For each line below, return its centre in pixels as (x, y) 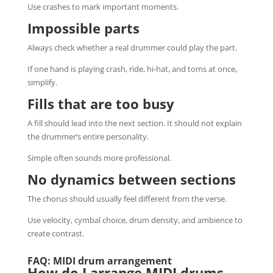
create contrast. (55, 233)
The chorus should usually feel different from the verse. (127, 198)
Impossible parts (83, 28)
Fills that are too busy (101, 103)
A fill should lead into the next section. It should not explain (134, 123)
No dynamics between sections (131, 179)
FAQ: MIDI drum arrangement (99, 261)
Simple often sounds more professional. (99, 158)
